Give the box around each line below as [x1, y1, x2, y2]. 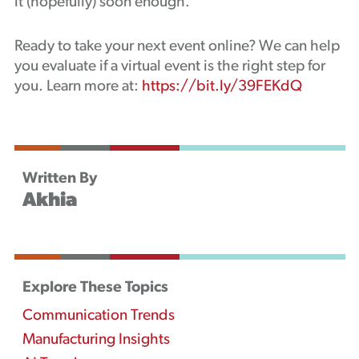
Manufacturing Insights [22, 333, 170, 348]
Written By [22, 171, 97, 187]
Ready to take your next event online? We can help [14, 39, 340, 54]
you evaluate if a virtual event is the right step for [14, 59, 325, 75]
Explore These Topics [22, 280, 168, 296]
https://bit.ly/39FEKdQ [141, 79, 302, 95]
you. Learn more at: [14, 79, 142, 95]
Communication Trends [22, 309, 175, 324]
